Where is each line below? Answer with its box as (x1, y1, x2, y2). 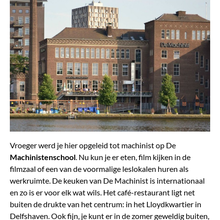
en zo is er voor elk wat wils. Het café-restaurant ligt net (10, 188, 195, 197)
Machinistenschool (10, 152, 76, 162)
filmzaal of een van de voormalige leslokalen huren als (10, 164, 189, 174)
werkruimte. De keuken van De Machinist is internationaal (10, 176, 205, 186)
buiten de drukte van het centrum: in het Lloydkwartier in (10, 199, 201, 209)
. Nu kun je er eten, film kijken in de (76, 152, 191, 162)
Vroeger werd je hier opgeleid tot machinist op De (10, 140, 176, 150)
